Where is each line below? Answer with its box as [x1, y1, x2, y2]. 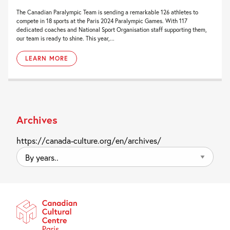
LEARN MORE [25, 54, 68, 63]
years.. [16, 161, 35, 171]
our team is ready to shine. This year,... [16, 34, 114, 43]
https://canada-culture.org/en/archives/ [16, 135, 161, 146]
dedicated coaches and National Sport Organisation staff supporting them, [16, 26, 207, 34]
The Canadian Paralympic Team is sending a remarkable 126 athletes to [16, 8, 198, 16]
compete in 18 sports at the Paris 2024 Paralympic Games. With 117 [16, 17, 187, 25]
